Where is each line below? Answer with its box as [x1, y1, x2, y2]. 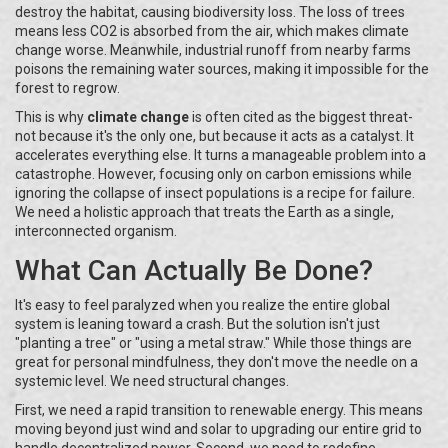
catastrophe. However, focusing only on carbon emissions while [15, 165, 412, 182]
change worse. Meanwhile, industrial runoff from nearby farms [15, 41, 411, 58]
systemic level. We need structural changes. [15, 372, 289, 389]
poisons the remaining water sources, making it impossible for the [15, 60, 429, 77]
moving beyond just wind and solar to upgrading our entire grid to [15, 420, 422, 437]
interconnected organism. [15, 222, 177, 239]
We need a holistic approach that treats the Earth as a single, [15, 203, 394, 220]
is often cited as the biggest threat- [189, 108, 413, 125]
